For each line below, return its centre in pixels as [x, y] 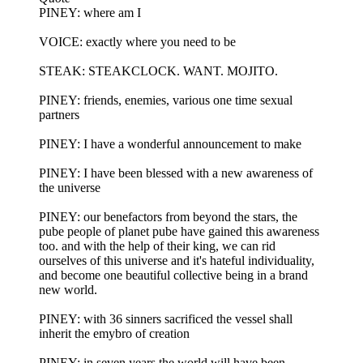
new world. [68, 290]
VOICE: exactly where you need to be [137, 42]
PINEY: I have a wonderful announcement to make [170, 144]
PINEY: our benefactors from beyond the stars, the [168, 217]
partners [59, 115]
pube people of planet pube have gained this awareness [179, 231]
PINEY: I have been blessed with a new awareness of [176, 173]
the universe [70, 188]
